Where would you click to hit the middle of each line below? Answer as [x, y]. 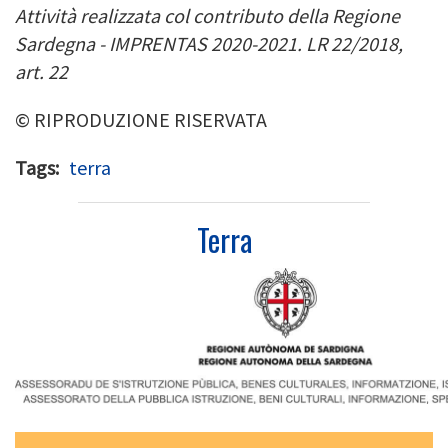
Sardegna [57, 43]
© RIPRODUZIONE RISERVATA [141, 119]
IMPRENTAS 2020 [180, 43]
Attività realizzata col [104, 15]
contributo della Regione [296, 15]
